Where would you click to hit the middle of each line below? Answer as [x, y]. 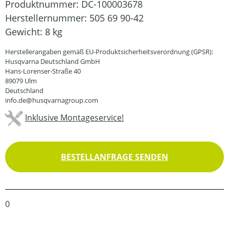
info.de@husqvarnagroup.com [52, 100]
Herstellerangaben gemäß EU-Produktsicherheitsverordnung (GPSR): [109, 51]
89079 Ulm [21, 81]
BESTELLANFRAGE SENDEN [114, 157]
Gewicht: [25, 31]
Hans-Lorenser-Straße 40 [43, 71]
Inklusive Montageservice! [74, 117]
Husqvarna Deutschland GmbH [53, 61]
